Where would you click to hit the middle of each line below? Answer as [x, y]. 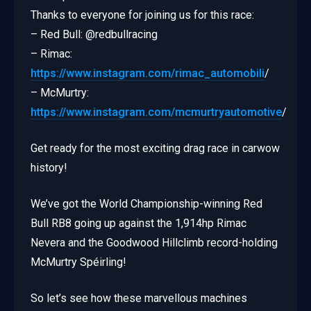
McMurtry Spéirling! [78, 262]
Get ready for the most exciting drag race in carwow [155, 148]
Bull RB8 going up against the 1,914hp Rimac [138, 223]
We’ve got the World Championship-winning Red [146, 203]
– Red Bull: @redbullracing [94, 34]
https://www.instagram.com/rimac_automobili [148, 73]
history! [49, 167]
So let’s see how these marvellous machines [139, 298]
